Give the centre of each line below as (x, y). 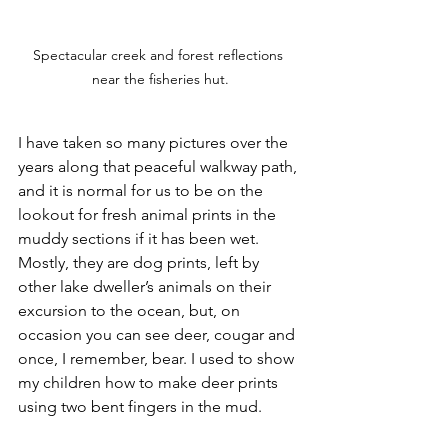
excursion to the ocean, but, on (131, 310)
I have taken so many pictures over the (155, 142)
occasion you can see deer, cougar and (158, 334)
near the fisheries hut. (160, 79)
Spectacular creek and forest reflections (160, 55)
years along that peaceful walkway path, (159, 166)
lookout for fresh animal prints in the (149, 214)
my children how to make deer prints (150, 382)
